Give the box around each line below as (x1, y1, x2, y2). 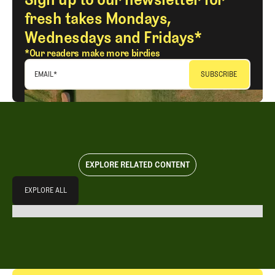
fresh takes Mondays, (25, 8, 171, 28)
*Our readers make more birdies (25, 47, 160, 59)
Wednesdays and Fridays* (25, 27, 202, 47)
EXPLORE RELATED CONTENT (85, 160, 190, 171)
